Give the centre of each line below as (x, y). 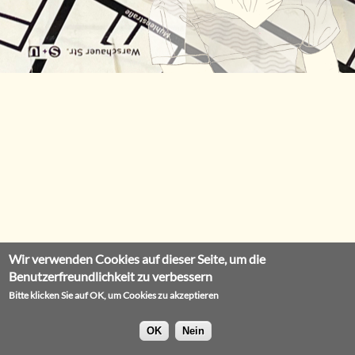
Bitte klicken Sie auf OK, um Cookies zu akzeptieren (114, 296)
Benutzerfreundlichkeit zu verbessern (111, 277)
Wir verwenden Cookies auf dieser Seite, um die (137, 259)
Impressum (249, 339)
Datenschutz (314, 339)
